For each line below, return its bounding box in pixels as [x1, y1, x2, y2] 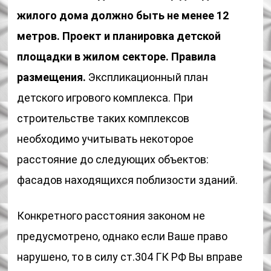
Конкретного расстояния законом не [17, 209, 206, 222]
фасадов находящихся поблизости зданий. [17, 174, 238, 186]
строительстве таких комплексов [17, 112, 190, 125]
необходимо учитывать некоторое [17, 132, 194, 145]
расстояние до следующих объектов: [17, 153, 209, 166]
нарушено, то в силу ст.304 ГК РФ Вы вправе [17, 250, 243, 263]
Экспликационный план [86, 71, 209, 83]
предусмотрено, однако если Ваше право [17, 230, 228, 243]
